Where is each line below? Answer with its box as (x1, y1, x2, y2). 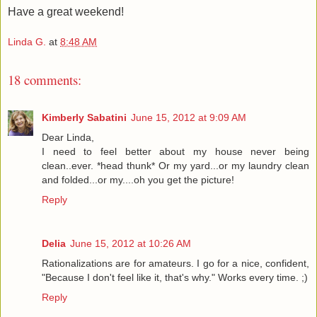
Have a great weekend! (8, 5, 124, 18)
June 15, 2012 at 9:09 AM (131, 111, 246, 123)
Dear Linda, (42, 131, 94, 143)
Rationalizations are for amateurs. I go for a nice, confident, (42, 257, 309, 269)
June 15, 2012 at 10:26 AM (70, 237, 191, 249)
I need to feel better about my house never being (42, 145, 309, 157)
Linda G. (8, 36, 46, 48)
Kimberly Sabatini (42, 111, 127, 123)
